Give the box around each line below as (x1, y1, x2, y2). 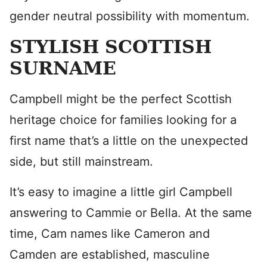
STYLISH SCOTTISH (10, 36, 212, 57)
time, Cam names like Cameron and (10, 226, 210, 241)
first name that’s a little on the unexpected (10, 133, 248, 148)
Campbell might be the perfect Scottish (10, 92, 232, 106)
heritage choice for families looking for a (10, 113, 237, 127)
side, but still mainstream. (10, 154, 157, 169)
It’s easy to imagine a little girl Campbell (10, 185, 232, 199)
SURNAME (10, 58, 116, 79)
